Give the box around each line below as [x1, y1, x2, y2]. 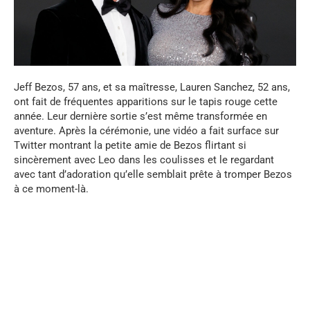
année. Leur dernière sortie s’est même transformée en [14, 110, 267, 123]
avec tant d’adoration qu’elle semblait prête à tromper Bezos [14, 168, 292, 181]
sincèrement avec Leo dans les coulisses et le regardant [14, 154, 274, 167]
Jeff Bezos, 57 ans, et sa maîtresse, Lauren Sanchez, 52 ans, [14, 81, 290, 94]
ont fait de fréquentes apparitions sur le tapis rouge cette [14, 95, 277, 109]
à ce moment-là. [14, 183, 89, 196]
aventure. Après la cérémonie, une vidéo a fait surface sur [14, 125, 279, 138]
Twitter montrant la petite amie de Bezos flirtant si [14, 139, 246, 152]
